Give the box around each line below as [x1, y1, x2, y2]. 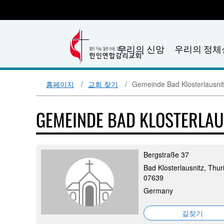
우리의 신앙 [117, 42, 164, 55]
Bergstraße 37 [143, 149, 189, 159]
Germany [143, 185, 173, 195]
